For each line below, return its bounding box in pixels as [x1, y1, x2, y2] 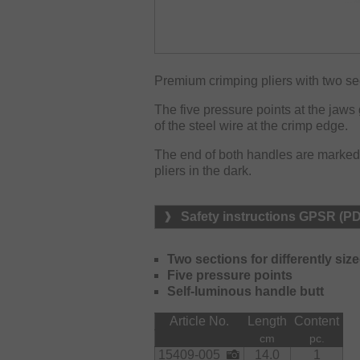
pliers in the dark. [154, 163, 252, 178]
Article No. [170, 313, 229, 328]
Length [247, 313, 287, 328]
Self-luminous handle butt [167, 284, 324, 298]
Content [294, 313, 339, 328]
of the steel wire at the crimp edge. [154, 118, 348, 133]
